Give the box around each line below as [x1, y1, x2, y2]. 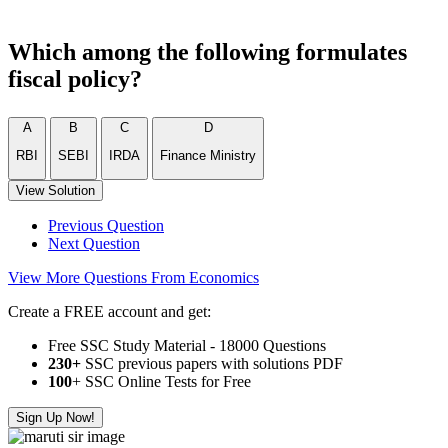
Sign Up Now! [16, 409, 95, 425]
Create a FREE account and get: [8, 302, 211, 320]
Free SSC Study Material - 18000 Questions [48, 336, 326, 354]
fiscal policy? [8, 66, 142, 92]
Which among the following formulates [8, 39, 407, 65]
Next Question [48, 234, 140, 252]
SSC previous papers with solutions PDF [81, 354, 343, 372]
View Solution [16, 182, 95, 198]
